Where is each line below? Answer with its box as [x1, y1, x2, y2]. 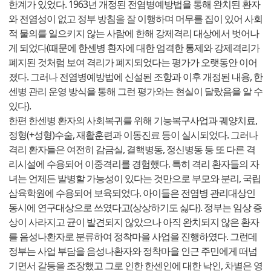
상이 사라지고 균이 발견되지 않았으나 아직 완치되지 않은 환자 [8, 215, 259, 229]
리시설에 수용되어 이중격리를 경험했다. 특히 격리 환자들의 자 [8, 157, 259, 171]
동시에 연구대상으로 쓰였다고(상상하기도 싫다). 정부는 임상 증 [8, 201, 262, 215]
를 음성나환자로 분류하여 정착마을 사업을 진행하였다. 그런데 [8, 230, 257, 244]
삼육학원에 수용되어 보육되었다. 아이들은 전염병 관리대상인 [8, 186, 255, 200]
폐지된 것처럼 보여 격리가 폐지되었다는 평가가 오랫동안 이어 [8, 56, 257, 70]
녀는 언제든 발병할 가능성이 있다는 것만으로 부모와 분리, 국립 [8, 172, 261, 186]
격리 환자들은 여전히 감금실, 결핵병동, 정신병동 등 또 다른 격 [8, 143, 255, 157]
